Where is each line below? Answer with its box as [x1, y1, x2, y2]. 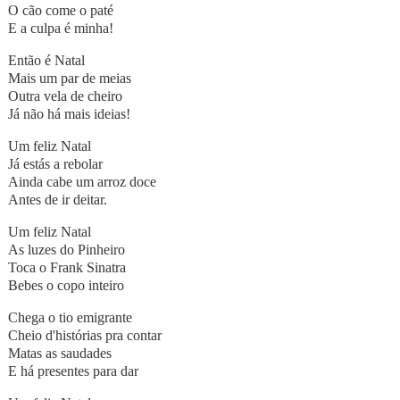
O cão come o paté [7, 3, 113, 19]
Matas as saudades [7, 346, 112, 362]
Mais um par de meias [7, 71, 131, 87]
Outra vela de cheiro [7, 88, 122, 104]
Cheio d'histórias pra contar [7, 328, 162, 344]
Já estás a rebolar [7, 156, 103, 172]
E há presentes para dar [7, 363, 138, 379]
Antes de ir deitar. [7, 192, 107, 208]
